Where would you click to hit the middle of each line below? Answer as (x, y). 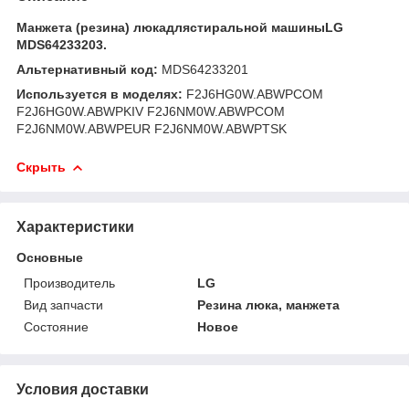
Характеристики (75, 226)
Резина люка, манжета (269, 304)
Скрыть (41, 167)
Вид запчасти (63, 304)
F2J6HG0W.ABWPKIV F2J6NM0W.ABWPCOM (151, 111)
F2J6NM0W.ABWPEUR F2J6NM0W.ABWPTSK (152, 128)
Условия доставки (83, 389)
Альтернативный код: (89, 69)
